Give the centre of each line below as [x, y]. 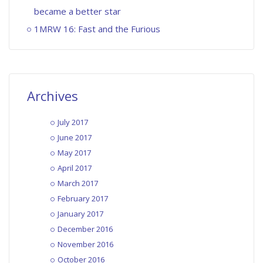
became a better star [77, 11]
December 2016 [85, 229]
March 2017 [78, 183]
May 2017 [74, 152]
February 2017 [83, 198]
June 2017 [75, 137]
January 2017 [80, 213]
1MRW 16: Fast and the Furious [97, 28]
